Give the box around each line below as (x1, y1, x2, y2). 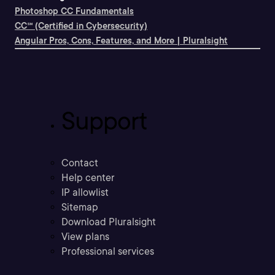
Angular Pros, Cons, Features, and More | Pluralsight (15, 36, 228, 45)
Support (61, 106, 147, 136)
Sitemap (61, 201, 98, 214)
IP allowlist (61, 187, 109, 199)
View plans (61, 231, 109, 243)
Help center (61, 172, 115, 184)
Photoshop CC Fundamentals (15, 6, 134, 16)
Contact (61, 157, 98, 169)
